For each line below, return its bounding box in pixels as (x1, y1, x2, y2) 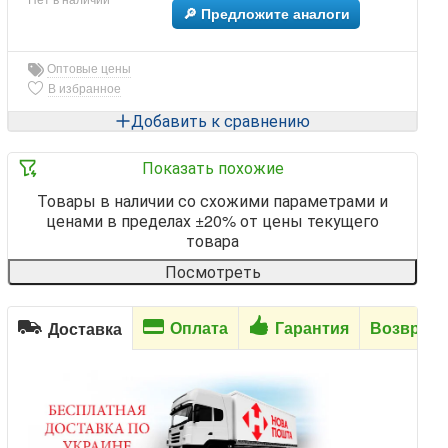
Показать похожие (141, 155, 284, 179)
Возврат (370, 319, 438, 337)
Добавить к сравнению (131, 108, 311, 132)
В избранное (48, 81, 122, 96)
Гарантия (275, 319, 350, 337)
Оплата (170, 319, 229, 337)
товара (186, 228, 240, 252)
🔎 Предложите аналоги (182, 5, 350, 22)
